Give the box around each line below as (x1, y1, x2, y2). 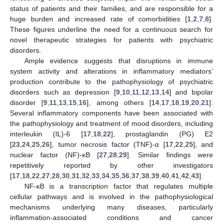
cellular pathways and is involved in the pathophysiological (10, 192, 213, 201)
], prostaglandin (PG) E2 (111, 129, 214, 138)
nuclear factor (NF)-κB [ (10, 150, 99, 159)
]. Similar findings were (127, 150, 213, 159)
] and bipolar (169, 88, 214, 96)
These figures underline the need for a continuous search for (10, 25, 213, 33)
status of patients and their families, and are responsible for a (10, 4, 213, 12)
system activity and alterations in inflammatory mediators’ (10, 67, 213, 75)
